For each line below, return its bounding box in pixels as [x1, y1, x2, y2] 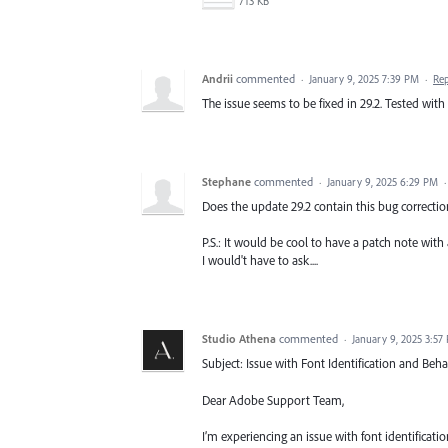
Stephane [202, 174, 251, 190]
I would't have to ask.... [202, 252, 318, 269]
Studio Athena [202, 331, 276, 347]
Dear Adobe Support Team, [202, 391, 344, 408]
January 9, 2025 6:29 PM [327, 175, 438, 190]
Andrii [202, 71, 233, 87]
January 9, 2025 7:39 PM [309, 72, 419, 87]
